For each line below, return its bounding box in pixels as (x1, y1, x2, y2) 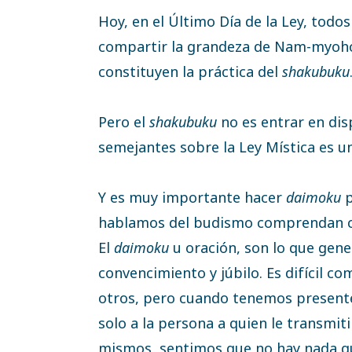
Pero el (98, 112, 145, 131)
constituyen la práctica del (98, 61, 278, 81)
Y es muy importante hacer (98, 187, 286, 207)
